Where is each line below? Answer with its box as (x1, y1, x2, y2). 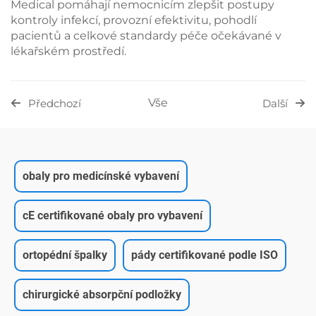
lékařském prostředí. (11, 44, 126, 58)
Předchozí (28, 96, 81, 110)
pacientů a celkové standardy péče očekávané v (11, 29, 281, 42)
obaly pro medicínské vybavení (23, 169, 179, 183)
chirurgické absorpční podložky (23, 288, 181, 301)
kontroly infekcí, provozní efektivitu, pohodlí (11, 13, 257, 27)
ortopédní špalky (23, 248, 107, 262)
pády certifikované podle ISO (131, 248, 278, 262)
